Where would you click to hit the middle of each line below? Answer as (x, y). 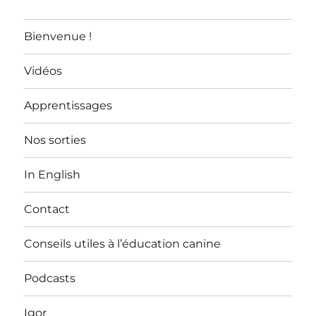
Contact (47, 209)
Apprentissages (68, 106)
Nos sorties (55, 140)
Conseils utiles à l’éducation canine (123, 244)
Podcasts (50, 279)
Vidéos (43, 71)
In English (53, 175)
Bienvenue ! (58, 37)
